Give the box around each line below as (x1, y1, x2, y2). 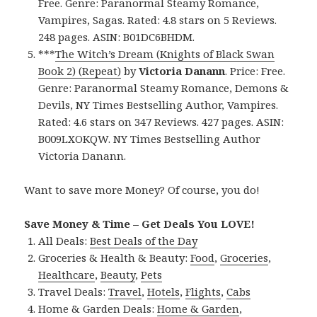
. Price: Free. (225, 63, 286, 78)
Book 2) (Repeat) (38, 63, 122, 78)
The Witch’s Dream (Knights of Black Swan (55, 46, 275, 61)
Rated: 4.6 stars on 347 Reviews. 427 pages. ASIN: (38, 114, 284, 129)
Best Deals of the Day (90, 233, 198, 248)
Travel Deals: (38, 284, 109, 299)
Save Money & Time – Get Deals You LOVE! (24, 216, 255, 231)
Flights (185, 284, 221, 299)
